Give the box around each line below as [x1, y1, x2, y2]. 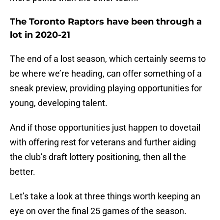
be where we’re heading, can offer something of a [10, 68, 202, 79]
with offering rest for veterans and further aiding [10, 137, 196, 148]
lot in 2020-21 [10, 29, 70, 41]
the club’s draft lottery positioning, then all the [10, 152, 186, 163]
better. [10, 166, 35, 177]
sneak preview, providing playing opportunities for [10, 83, 202, 94]
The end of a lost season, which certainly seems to [10, 54, 206, 64]
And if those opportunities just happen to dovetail [10, 122, 200, 133]
